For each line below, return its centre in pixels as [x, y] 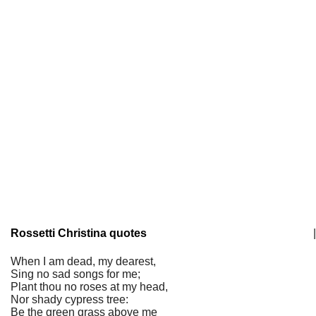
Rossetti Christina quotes [79, 233]
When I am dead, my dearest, [83, 261]
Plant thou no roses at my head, [89, 287]
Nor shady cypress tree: [69, 299]
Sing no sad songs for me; [75, 274]
